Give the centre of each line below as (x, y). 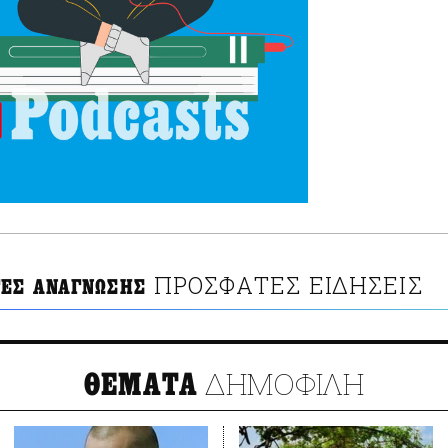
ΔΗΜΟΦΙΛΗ (281, 384)
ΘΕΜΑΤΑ (141, 385)
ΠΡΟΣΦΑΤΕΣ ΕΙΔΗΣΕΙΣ (288, 285)
